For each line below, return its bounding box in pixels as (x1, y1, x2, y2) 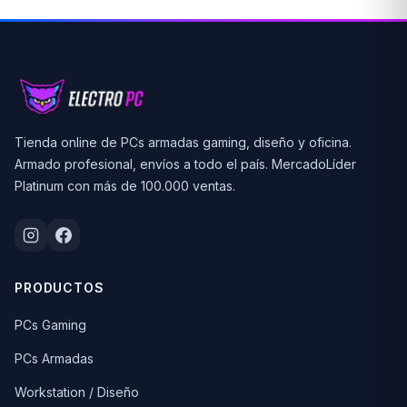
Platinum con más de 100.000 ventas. (15, 177, 235, 194)
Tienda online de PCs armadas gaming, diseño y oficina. (15, 134, 352, 150)
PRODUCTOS (15, 279, 104, 295)
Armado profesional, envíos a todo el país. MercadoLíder (15, 155, 356, 172)
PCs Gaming (15, 316, 86, 333)
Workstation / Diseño (15, 383, 139, 400)
